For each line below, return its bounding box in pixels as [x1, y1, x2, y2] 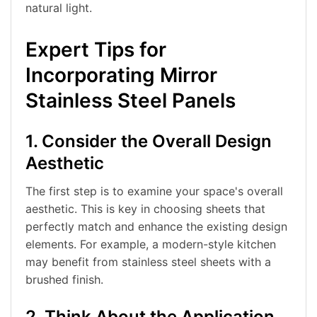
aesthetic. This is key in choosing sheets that [25, 202, 265, 217]
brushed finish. [25, 272, 103, 287]
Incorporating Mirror [25, 63, 217, 88]
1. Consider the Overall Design [25, 131, 272, 152]
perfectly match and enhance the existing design [25, 219, 287, 234]
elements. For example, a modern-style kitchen [25, 237, 276, 252]
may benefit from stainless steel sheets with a [25, 255, 271, 270]
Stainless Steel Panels [25, 88, 236, 113]
